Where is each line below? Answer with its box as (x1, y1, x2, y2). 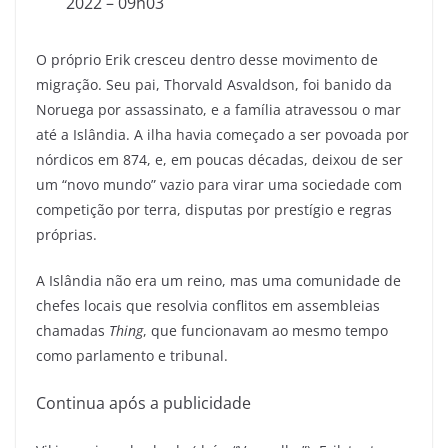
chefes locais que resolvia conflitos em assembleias (36, 295, 380, 315)
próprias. (36, 224, 101, 244)
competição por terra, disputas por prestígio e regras (36, 199, 392, 219)
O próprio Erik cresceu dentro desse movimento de (36, 49, 378, 69)
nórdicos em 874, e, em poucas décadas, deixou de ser (36, 149, 403, 169)
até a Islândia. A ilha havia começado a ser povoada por (36, 124, 409, 144)
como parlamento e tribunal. (36, 345, 228, 365)
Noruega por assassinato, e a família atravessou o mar (36, 99, 401, 119)
